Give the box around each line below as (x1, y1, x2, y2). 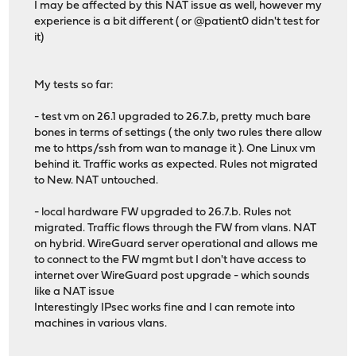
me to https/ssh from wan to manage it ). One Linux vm (34, 142, 316, 155)
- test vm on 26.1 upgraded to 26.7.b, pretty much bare (34, 110, 311, 123)
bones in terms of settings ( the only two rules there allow (34, 126, 323, 139)
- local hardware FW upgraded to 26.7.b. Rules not (34, 206, 292, 219)
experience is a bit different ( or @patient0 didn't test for (34, 15, 320, 28)
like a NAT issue (34, 285, 115, 298)
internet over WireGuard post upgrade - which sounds (34, 269, 311, 282)
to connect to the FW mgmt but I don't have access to (34, 253, 307, 266)
